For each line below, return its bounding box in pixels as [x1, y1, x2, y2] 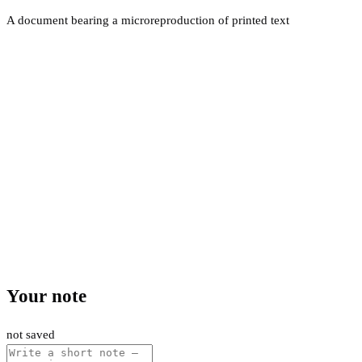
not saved [6, 327, 55, 341]
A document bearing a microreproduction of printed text [6, 13, 289, 27]
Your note [6, 286, 86, 307]
